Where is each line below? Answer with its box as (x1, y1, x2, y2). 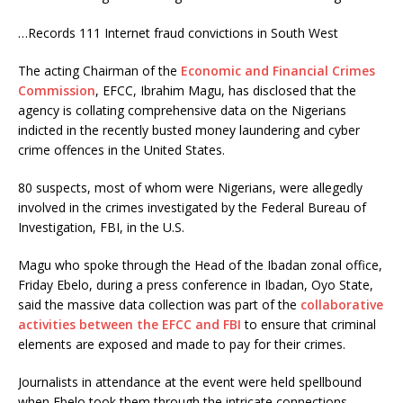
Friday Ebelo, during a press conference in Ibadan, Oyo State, (18, 276, 373, 293)
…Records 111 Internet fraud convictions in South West (18, 24, 338, 41)
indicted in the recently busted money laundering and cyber (18, 121, 360, 139)
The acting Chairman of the (18, 62, 181, 79)
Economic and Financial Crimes (181, 62, 375, 79)
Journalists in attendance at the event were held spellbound (18, 373, 362, 390)
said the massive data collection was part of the (18, 296, 300, 313)
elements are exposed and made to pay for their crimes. (18, 336, 345, 353)
